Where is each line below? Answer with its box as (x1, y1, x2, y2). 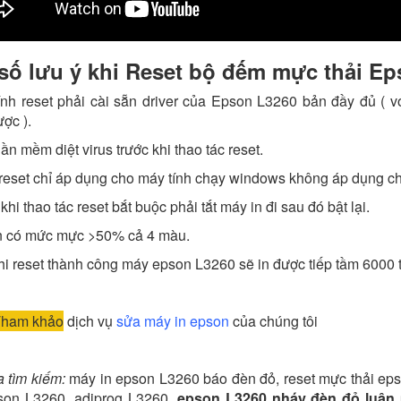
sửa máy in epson (115, 311, 229, 332)
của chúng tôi (228, 311, 318, 332)
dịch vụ (63, 311, 116, 332)
